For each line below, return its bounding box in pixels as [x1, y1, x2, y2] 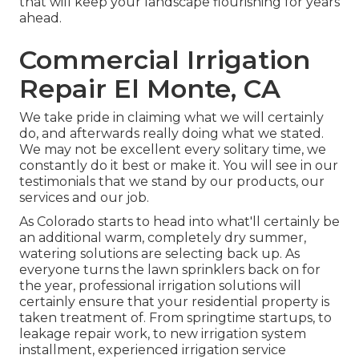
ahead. [19, 10, 62, 26]
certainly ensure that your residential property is [19, 294, 329, 310]
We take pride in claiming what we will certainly [19, 110, 324, 126]
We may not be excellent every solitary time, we [19, 142, 326, 158]
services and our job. [19, 190, 149, 206]
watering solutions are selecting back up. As [19, 246, 300, 262]
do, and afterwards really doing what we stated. [19, 126, 324, 142]
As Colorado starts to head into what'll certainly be [19, 214, 340, 230]
